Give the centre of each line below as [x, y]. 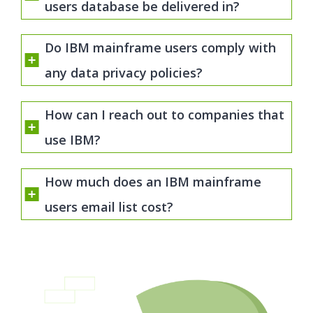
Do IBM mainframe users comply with [160, 48]
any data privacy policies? [124, 73]
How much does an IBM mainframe [153, 181]
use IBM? [73, 140]
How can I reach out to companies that [165, 115]
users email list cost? [109, 206]
